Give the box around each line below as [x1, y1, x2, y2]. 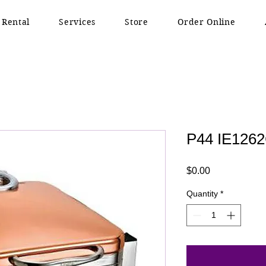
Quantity [186, 188, 218, 198]
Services [59, 16, 96, 27]
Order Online [178, 16, 236, 27]
